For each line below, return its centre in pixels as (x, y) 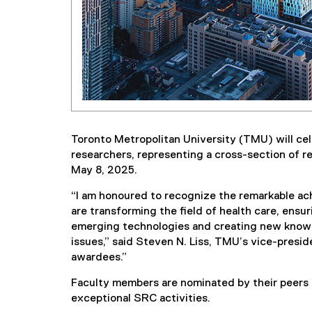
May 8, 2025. (104, 170)
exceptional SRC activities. (141, 298)
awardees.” (99, 257)
